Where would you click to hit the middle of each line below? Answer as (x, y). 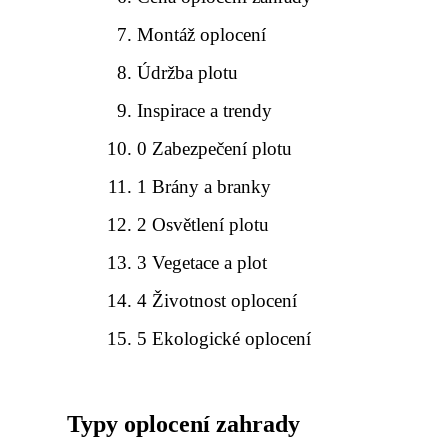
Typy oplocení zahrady (183, 424)
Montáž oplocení (202, 34)
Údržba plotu (188, 72)
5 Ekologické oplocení (224, 338)
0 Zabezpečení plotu (215, 148)
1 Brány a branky (204, 186)
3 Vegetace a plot (202, 262)
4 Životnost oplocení (217, 300)
